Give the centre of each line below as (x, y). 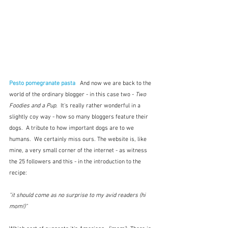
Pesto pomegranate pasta (42, 84)
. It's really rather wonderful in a (99, 106)
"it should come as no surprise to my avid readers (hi (78, 196)
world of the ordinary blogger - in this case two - (72, 95)
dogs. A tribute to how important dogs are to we (72, 129)
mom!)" (18, 207)
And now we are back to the (116, 84)
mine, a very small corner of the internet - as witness (79, 151)
